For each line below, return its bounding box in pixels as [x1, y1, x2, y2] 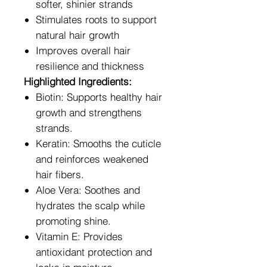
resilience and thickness [36, 59, 144, 72]
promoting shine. [36, 214, 111, 227]
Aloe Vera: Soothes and [36, 183, 140, 196]
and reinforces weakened [36, 152, 148, 165]
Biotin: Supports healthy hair [36, 90, 162, 103]
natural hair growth [36, 28, 119, 41]
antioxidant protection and [36, 245, 152, 258]
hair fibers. [36, 167, 84, 181]
